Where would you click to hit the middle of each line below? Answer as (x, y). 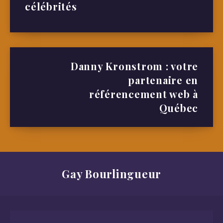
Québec (178, 108)
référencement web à (143, 94)
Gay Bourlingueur (111, 174)
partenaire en (163, 80)
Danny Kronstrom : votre (134, 66)
